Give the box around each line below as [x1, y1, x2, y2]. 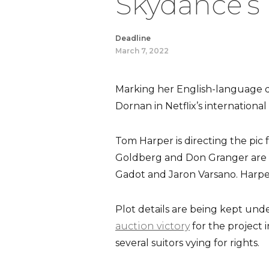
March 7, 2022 [115, 46, 169, 55]
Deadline [115, 34, 151, 43]
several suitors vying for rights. [115, 237, 259, 249]
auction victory [115, 220, 190, 232]
